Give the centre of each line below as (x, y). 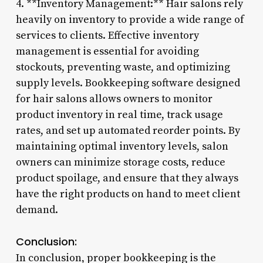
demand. (37, 210)
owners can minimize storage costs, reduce (120, 162)
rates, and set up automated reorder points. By (128, 130)
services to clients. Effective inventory (107, 35)
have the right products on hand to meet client (128, 194)
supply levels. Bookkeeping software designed (128, 83)
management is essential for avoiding (107, 51)
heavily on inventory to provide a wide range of (130, 19)
